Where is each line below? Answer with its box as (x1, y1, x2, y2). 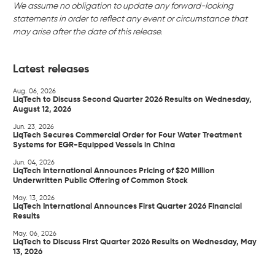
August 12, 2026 (13, 106, 71, 114)
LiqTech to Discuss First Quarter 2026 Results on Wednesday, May (13, 238, 257, 247)
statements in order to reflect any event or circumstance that (13, 15, 247, 24)
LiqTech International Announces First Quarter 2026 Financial (13, 203, 242, 211)
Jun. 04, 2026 (13, 160, 55, 166)
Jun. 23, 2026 (13, 124, 54, 131)
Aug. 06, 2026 (13, 88, 56, 95)
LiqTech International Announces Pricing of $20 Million (13, 167, 215, 176)
